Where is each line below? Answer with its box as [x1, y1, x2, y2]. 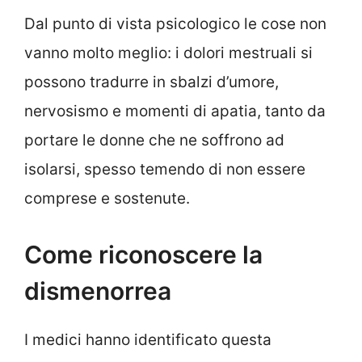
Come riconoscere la [24, 239, 263, 269]
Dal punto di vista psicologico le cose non [24, 15, 326, 34]
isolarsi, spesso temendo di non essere [24, 160, 305, 179]
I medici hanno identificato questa [24, 330, 271, 349]
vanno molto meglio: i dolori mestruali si [24, 44, 313, 63]
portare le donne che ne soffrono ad [24, 131, 284, 150]
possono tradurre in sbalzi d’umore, [24, 73, 279, 92]
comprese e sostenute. [24, 189, 190, 208]
